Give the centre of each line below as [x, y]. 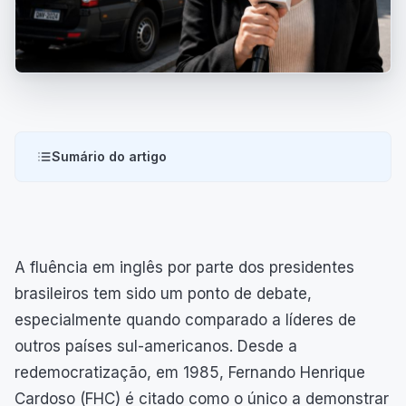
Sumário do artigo [109, 156]
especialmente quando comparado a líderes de [185, 319]
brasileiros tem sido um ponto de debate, [163, 293]
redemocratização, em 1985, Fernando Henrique [190, 372]
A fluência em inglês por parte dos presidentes [184, 267]
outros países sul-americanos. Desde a [156, 346]
